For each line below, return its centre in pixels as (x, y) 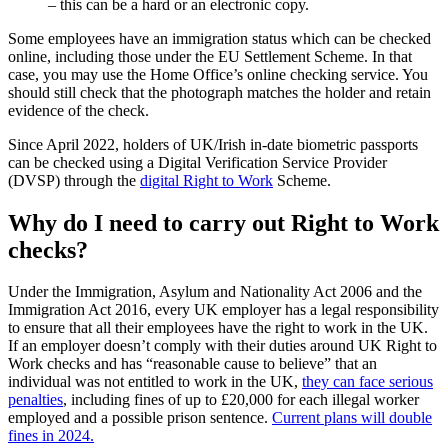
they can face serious (367, 382)
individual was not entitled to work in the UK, (155, 382)
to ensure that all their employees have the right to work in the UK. (218, 328)
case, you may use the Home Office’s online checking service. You (218, 74)
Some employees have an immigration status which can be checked (219, 38)
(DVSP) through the (74, 180)
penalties (35, 400)
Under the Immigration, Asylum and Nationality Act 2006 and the (215, 292)
